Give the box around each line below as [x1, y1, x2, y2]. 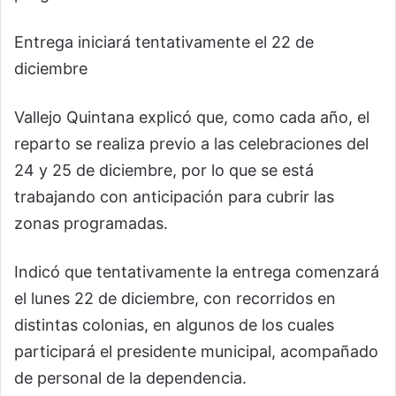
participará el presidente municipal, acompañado [14, 342, 378, 362]
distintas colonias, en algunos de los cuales [14, 316, 334, 335]
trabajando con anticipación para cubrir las [14, 187, 334, 207]
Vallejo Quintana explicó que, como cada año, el [14, 108, 369, 127]
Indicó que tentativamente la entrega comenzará [14, 263, 379, 282]
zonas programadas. [14, 214, 168, 233]
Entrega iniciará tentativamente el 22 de [14, 33, 314, 52]
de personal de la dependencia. [14, 369, 247, 388]
